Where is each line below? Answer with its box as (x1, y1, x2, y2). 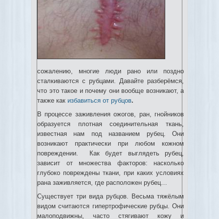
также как (37, 97, 66, 104)
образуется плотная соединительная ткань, (37, 120, 184, 128)
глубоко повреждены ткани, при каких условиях (37, 169, 184, 176)
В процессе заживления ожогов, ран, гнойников (37, 110, 184, 118)
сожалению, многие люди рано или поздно (37, 67, 184, 75)
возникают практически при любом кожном (37, 140, 184, 147)
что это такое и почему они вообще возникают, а (37, 87, 184, 94)
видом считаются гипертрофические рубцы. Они (37, 202, 184, 210)
